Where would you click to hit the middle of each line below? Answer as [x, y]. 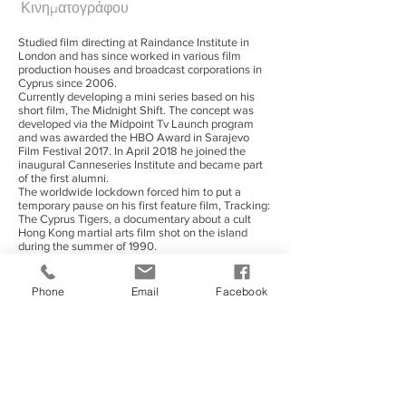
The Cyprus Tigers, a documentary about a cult [135, 219]
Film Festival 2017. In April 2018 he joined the [132, 151]
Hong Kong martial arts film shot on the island [133, 232]
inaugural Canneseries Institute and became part [140, 164]
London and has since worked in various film [130, 56]
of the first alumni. [63, 178]
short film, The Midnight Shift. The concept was [136, 110]
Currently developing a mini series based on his [136, 97]
